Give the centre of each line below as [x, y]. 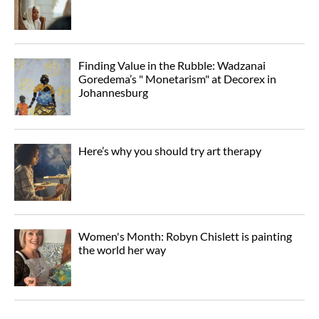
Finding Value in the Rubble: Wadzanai [172, 65]
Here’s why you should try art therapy [170, 150]
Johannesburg [113, 92]
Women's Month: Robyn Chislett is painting [185, 236]
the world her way [122, 249]
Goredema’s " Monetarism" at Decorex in [177, 78]
